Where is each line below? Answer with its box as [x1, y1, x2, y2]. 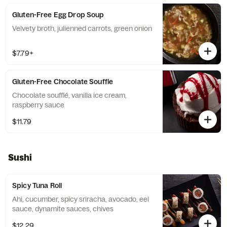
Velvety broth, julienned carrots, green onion [12, 24, 152, 33]
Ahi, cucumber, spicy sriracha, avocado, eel [12, 195, 149, 204]
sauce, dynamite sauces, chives [12, 204, 113, 213]
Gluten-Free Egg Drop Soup [12, 10, 104, 19]
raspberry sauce [12, 100, 64, 109]
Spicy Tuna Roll [12, 181, 62, 190]
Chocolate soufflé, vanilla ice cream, [12, 91, 127, 100]
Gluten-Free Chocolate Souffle [12, 77, 113, 86]
